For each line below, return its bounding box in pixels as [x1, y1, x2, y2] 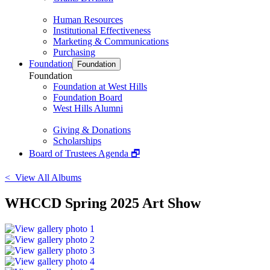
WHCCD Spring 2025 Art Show [5, 195, 201, 211]
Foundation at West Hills [53, 81, 147, 92]
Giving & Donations [53, 125, 131, 135]
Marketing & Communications [53, 36, 169, 46]
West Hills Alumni [53, 103, 123, 113]
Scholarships [53, 136, 101, 146]
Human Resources [53, 14, 123, 25]
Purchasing [53, 47, 95, 57]
